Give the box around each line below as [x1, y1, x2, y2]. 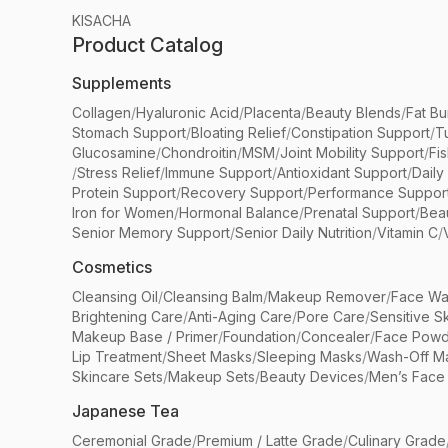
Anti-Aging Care [188, 308, 292, 325]
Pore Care [297, 308, 365, 325]
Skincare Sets [72, 368, 163, 385]
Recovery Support [181, 184, 303, 201]
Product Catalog [72, 33, 223, 57]
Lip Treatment [72, 348, 162, 365]
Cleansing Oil [72, 288, 158, 305]
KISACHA [72, 12, 131, 29]
